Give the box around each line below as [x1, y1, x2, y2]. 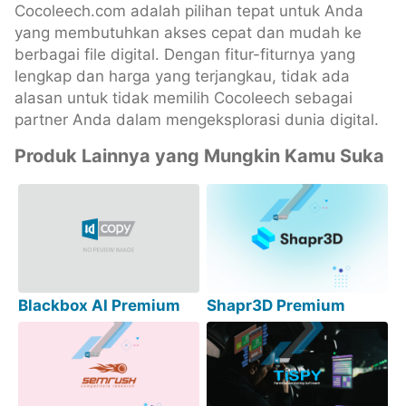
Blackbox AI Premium [18, 296, 181, 315]
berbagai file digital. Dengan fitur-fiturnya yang [14, 45, 355, 64]
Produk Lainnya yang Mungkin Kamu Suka [14, 145, 384, 168]
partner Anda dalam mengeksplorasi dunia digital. [14, 111, 379, 130]
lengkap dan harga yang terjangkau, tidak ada [14, 67, 350, 86]
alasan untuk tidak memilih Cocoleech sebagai [14, 89, 353, 108]
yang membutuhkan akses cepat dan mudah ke [14, 24, 362, 43]
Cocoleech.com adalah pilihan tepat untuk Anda [14, 2, 363, 21]
